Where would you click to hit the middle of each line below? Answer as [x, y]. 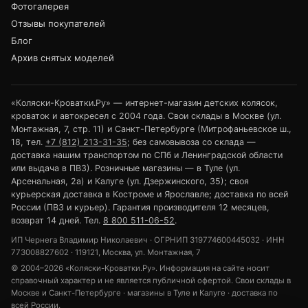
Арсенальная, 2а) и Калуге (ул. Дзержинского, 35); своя [130, 181]
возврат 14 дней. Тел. [57, 221]
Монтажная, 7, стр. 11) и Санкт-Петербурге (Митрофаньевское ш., [151, 129]
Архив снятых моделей [63, 58]
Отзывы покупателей [58, 24]
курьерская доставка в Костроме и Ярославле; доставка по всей [150, 195]
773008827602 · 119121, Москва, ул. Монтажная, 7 [106, 253]
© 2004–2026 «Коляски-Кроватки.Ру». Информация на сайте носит [140, 268]
